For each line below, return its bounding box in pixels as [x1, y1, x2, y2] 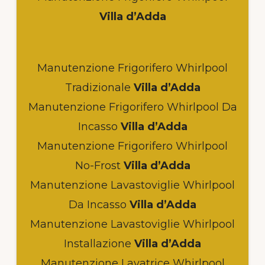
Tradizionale [64, 80, 131, 94]
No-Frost [75, 159, 121, 172]
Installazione [64, 237, 131, 250]
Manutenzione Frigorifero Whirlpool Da [28, 100, 237, 114]
